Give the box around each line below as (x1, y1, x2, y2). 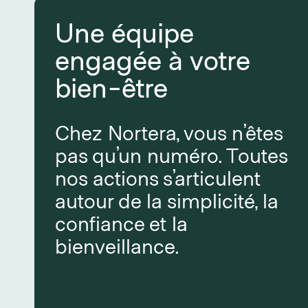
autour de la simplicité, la (55, 188, 278, 212)
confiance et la (55, 210, 188, 235)
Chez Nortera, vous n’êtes (55, 120, 283, 144)
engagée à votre (55, 43, 250, 76)
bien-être (55, 70, 168, 103)
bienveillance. (55, 233, 184, 258)
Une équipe (55, 15, 193, 48)
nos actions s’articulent (55, 165, 261, 190)
